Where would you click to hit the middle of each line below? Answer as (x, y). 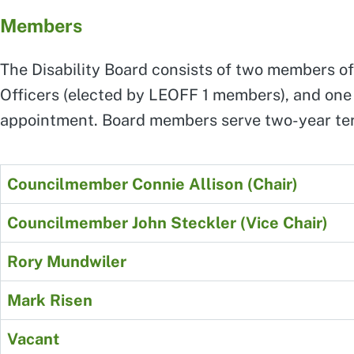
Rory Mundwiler (67, 262)
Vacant (33, 339)
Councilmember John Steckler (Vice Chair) (168, 223)
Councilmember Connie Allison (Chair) (153, 185)
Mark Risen (50, 301)
